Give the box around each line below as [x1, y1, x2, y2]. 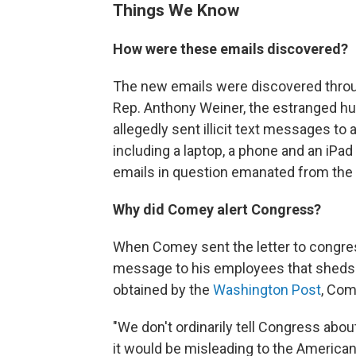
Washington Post [213, 281, 321, 298]
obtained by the [113, 281, 213, 298]
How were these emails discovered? [113, 40, 348, 57]
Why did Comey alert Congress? [113, 200, 321, 218]
